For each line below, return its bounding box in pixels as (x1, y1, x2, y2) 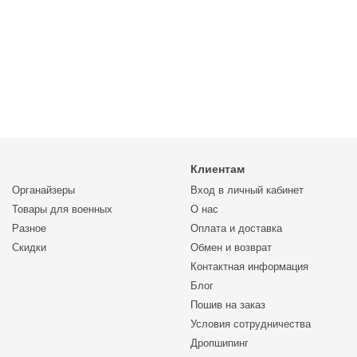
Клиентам (190, 163, 245, 175)
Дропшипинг (190, 337, 249, 349)
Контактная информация (190, 261, 308, 273)
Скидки (12, 241, 46, 253)
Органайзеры (12, 184, 75, 196)
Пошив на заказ (190, 299, 265, 311)
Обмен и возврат (190, 241, 272, 253)
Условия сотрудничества (190, 318, 311, 330)
